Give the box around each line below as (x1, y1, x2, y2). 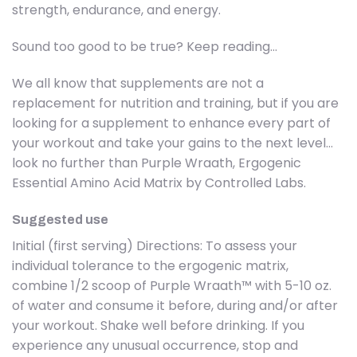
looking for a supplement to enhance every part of (12, 113, 331, 132)
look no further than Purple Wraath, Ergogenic (12, 153, 301, 172)
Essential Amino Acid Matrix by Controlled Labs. (12, 173, 306, 192)
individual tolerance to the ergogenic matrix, (12, 256, 288, 275)
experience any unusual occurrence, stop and (12, 335, 298, 355)
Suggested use (12, 212, 108, 226)
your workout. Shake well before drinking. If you (12, 316, 304, 335)
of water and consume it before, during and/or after (12, 296, 338, 315)
